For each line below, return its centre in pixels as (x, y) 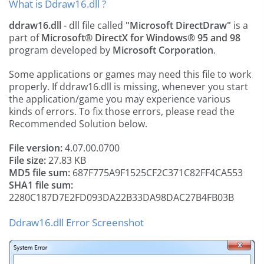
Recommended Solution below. (78, 124)
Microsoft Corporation (163, 50)
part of (25, 38)
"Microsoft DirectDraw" (178, 25)
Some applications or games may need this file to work (130, 74)
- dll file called (93, 25)
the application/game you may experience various (120, 99)
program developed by (61, 50)
